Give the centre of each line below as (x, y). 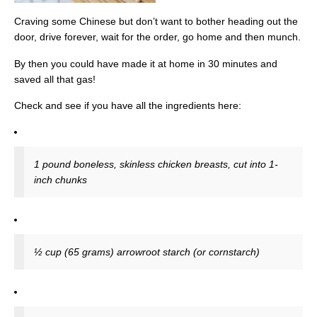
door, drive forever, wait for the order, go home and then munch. (157, 37)
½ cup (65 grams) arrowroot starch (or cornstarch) (147, 252)
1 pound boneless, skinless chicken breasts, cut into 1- (156, 165)
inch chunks (60, 180)
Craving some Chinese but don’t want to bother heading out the (156, 22)
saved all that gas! (55, 79)
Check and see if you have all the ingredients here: (128, 105)
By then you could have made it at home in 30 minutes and (146, 63)
